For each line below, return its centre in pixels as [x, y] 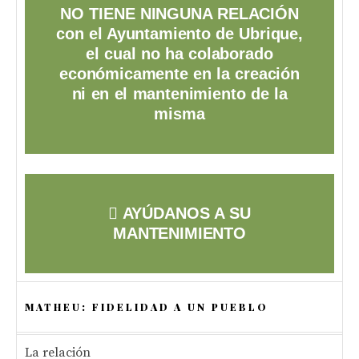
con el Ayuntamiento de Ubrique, [179, 34]
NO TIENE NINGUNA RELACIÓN [179, 14]
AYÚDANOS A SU [184, 213]
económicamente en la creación [179, 74]
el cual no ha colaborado [179, 54]
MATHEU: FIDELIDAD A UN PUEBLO [147, 307]
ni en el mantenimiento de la [179, 94]
